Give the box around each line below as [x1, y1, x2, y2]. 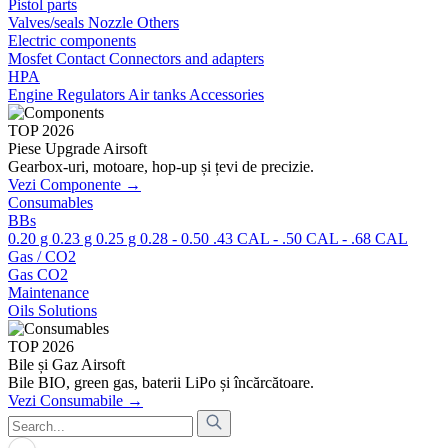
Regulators [57, 86, 128, 103]
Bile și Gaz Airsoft [8, 356, 125, 373]
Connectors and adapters [109, 50, 264, 67]
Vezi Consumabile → [8, 392, 143, 409]
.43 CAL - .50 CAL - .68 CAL [213, 230, 408, 247]
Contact [56, 50, 109, 67]
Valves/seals [8, 14, 88, 31]
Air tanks [128, 86, 189, 103]
